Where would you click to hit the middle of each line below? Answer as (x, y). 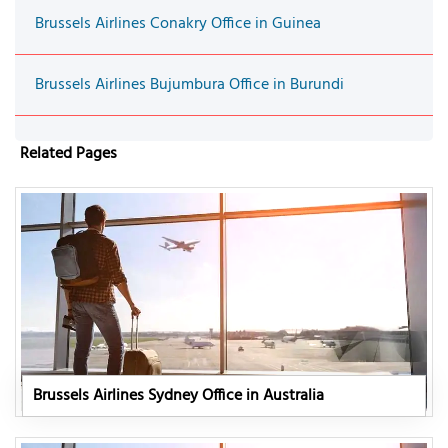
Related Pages (68, 153)
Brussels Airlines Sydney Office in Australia (179, 395)
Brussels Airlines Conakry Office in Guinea (178, 23)
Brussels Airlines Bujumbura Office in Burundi (189, 84)
